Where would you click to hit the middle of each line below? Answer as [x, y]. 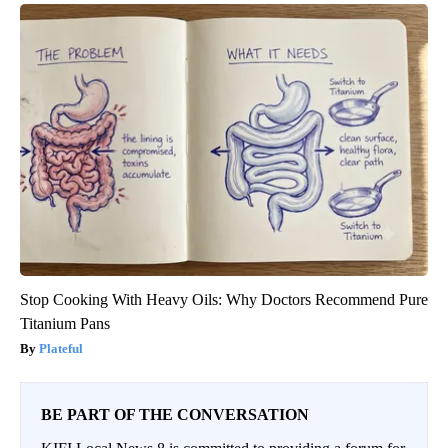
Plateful [61, 349]
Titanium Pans [65, 324]
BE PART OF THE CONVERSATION [175, 415]
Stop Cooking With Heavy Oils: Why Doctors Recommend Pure [224, 300]
